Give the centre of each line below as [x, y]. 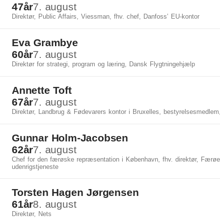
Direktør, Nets [32, 214]
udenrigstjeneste [35, 167]
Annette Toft [42, 90]
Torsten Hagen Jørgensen [75, 192]
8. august [55, 204]
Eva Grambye [45, 42]
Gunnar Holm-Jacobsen [70, 138]
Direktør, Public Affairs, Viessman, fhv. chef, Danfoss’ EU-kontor [106, 16]
